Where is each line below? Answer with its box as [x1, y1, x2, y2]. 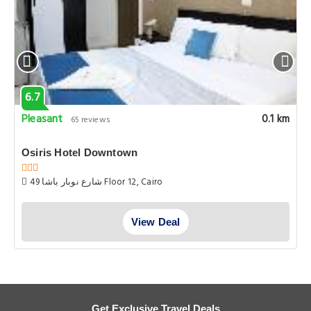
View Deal [131, 216, 180, 228]
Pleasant [22, 110, 63, 128]
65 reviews [70, 113, 110, 127]
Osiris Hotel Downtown [22, 146, 138, 158]
